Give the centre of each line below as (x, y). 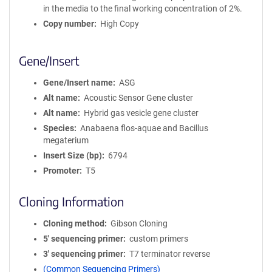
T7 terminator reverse (169, 254)
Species (59, 128)
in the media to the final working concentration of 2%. (143, 8)
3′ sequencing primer (83, 254)
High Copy (119, 24)
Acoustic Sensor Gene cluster (138, 98)
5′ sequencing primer (83, 239)
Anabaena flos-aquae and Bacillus (144, 128)
